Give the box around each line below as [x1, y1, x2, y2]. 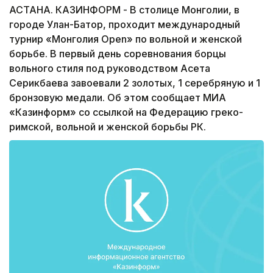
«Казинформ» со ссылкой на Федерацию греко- [9, 106, 243, 119]
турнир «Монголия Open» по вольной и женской [9, 33, 242, 46]
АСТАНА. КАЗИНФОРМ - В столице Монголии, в [9, 4, 239, 16]
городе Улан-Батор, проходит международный [9, 18, 240, 31]
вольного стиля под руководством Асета [9, 62, 210, 75]
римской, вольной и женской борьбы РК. [9, 121, 206, 133]
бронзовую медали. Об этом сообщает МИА [9, 91, 226, 104]
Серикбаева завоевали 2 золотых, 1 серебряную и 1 [9, 77, 260, 90]
